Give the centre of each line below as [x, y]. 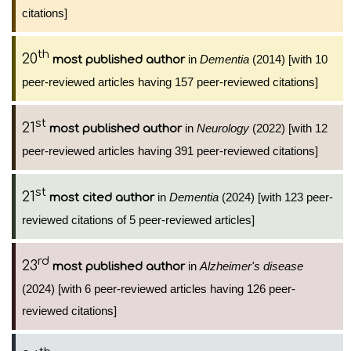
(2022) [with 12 [288, 128]
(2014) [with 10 [288, 59]
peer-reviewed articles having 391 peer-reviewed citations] [170, 151]
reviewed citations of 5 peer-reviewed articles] [138, 220]
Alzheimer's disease [251, 266]
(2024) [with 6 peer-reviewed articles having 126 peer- [159, 289]
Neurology [223, 128]
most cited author [102, 198]
